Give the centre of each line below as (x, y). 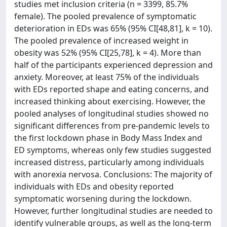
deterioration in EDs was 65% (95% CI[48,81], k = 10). (113, 28)
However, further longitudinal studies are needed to (113, 211)
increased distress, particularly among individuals (109, 162)
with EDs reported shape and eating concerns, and (111, 89)
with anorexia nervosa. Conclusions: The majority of (113, 174)
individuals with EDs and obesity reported (94, 186)
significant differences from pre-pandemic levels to (112, 126)
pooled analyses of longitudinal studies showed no (111, 113)
